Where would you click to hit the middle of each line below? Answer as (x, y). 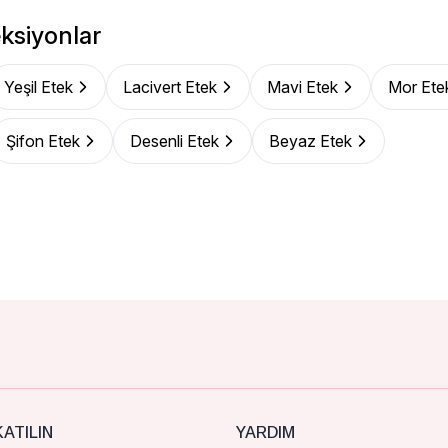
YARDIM (265, 432)
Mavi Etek (302, 87)
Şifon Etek (43, 141)
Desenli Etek (174, 141)
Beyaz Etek (310, 141)
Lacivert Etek (170, 87)
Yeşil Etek (38, 87)
